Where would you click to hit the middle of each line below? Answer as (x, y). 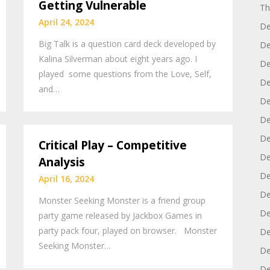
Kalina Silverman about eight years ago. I (118, 58)
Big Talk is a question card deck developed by (127, 43)
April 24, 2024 (67, 22)
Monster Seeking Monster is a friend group (122, 201)
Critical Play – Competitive (113, 146)
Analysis (62, 162)
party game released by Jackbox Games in (121, 216)
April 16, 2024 (67, 179)
